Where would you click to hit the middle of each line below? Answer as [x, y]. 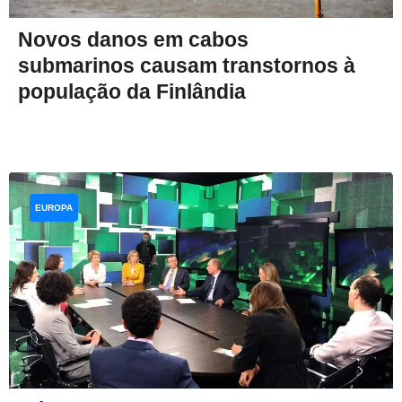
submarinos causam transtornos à [187, 65]
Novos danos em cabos [133, 39]
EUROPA [54, 207]
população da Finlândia [132, 91]
